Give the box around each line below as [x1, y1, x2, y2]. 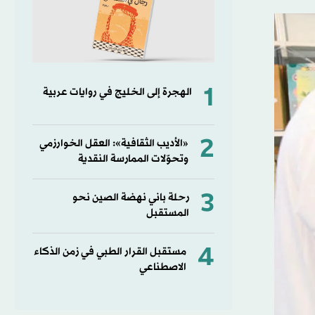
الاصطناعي [139, 259, 186, 275]
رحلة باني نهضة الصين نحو [72, 190, 189, 205]
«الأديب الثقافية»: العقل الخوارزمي [39, 136, 188, 151]
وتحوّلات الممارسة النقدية [77, 151, 188, 167]
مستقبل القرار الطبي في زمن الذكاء [33, 244, 186, 259]
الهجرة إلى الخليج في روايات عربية [42, 84, 192, 100]
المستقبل [146, 205, 189, 221]
